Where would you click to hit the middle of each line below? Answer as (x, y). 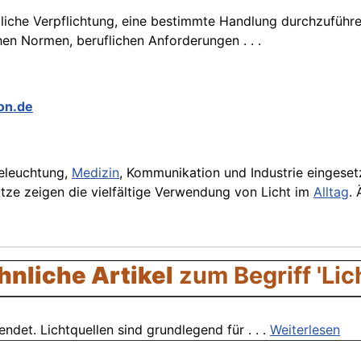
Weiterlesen (305, 330)
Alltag (331, 192)
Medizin (95, 173)
